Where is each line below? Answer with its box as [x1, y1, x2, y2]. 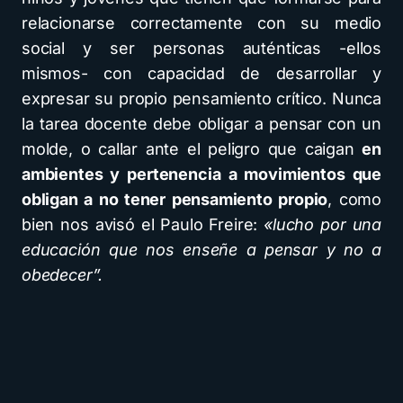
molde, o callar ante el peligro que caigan [22, 139, 363, 158]
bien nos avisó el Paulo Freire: [22, 215, 264, 234]
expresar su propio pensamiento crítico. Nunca [22, 89, 381, 108]
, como [327, 190, 382, 209]
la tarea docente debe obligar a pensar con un [22, 114, 381, 133]
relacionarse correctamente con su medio [22, 13, 381, 32]
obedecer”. [22, 265, 103, 284]
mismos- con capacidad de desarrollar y [22, 64, 381, 83]
